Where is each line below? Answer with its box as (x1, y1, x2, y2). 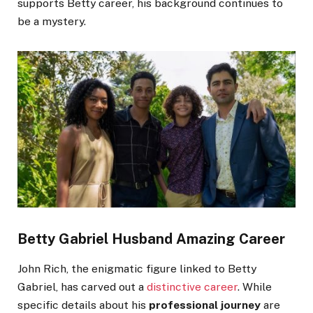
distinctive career (147, 279, 238, 293)
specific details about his (17, 298, 149, 312)
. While (238, 279, 272, 293)
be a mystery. (17, 15, 86, 29)
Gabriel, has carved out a (17, 279, 147, 293)
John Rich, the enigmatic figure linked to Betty (17, 261, 256, 275)
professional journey (149, 298, 261, 312)
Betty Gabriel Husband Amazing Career (17, 230, 285, 247)
